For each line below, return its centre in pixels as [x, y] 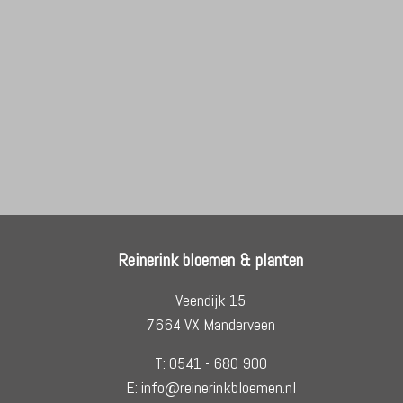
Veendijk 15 [210, 300]
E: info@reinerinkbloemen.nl [210, 388]
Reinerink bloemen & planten [210, 260]
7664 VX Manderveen [210, 325]
